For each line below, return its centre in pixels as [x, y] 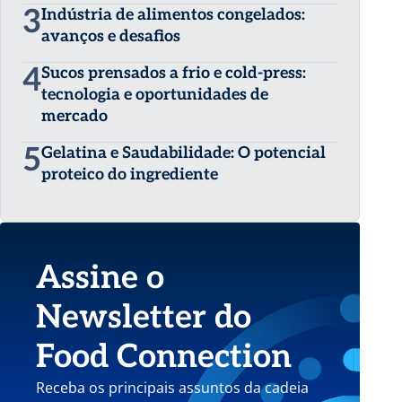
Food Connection [164, 357]
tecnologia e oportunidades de [155, 95]
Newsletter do [144, 318]
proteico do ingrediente [130, 175]
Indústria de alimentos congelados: [174, 15]
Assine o [100, 278]
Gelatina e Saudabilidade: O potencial [184, 153]
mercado [75, 116]
